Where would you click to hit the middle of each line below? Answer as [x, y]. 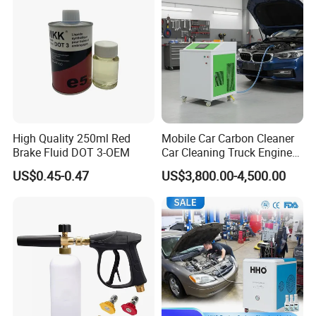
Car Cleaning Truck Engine [226, 153]
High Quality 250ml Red [72, 139]
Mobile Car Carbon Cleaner [227, 139]
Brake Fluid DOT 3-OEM [72, 153]
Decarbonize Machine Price [229, 167]
